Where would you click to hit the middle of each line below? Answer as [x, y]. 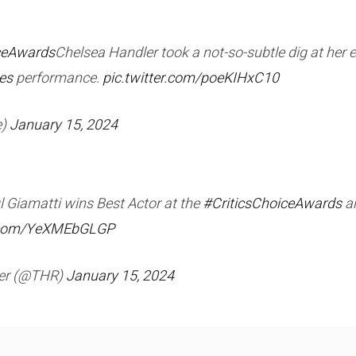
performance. [58, 78]
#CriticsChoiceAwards [272, 203]
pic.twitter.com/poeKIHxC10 [191, 78]
